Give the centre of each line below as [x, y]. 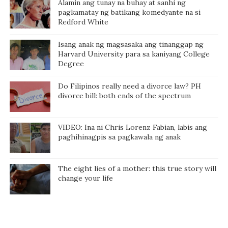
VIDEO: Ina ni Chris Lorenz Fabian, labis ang [132, 127]
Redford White [83, 22]
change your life [85, 178]
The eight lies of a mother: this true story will [137, 168]
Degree [71, 63]
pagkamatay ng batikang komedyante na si [129, 12]
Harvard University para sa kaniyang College [134, 54]
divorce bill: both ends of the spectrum [124, 95]
